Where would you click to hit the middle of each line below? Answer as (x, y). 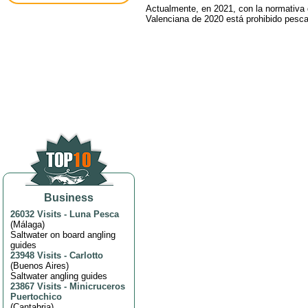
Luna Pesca (94, 214)
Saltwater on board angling (63, 234)
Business (69, 197)
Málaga (27, 224)
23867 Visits (36, 286)
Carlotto (86, 255)
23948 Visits (36, 255)
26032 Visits (36, 214)
